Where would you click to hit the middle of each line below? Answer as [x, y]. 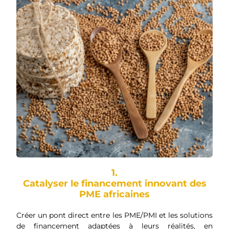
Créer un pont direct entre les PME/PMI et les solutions [114, 215]
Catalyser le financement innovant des [114, 184]
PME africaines [114, 194]
